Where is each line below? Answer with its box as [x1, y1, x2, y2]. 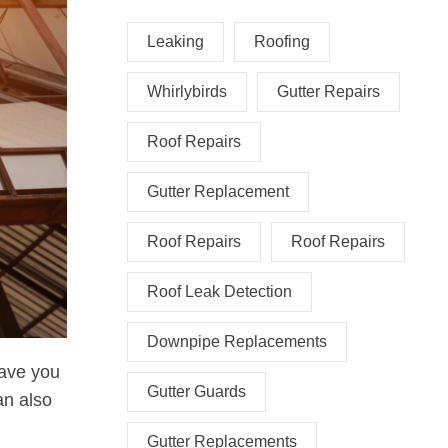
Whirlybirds [147, 83, 227, 100]
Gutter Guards [147, 383, 246, 400]
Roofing [254, 33, 310, 50]
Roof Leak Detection [147, 283, 292, 300]
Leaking [147, 33, 204, 50]
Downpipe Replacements [147, 333, 327, 350]
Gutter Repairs [277, 83, 380, 100]
